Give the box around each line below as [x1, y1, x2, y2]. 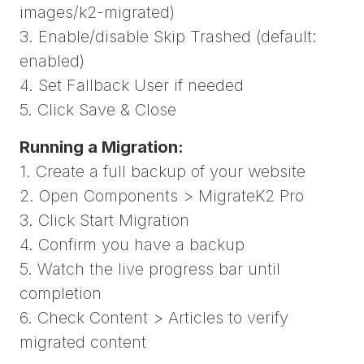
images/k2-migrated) [19, 2, 175, 22]
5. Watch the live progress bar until [19, 258, 280, 279]
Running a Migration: [19, 136, 184, 157]
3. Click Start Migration [19, 210, 189, 230]
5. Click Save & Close [19, 99, 176, 119]
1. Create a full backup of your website [19, 161, 305, 181]
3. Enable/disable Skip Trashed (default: [19, 26, 317, 46]
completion [19, 283, 102, 303]
